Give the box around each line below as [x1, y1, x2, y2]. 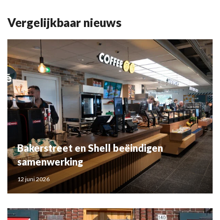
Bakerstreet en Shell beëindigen [17, 142, 163, 154]
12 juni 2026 [17, 175, 50, 183]
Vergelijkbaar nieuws [7, 15, 121, 29]
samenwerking [17, 156, 83, 168]
